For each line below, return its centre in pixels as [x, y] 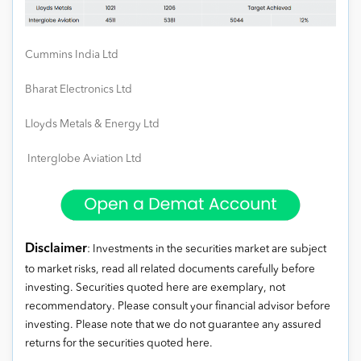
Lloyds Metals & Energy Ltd [92, 125]
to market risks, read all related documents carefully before [170, 270]
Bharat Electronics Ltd [79, 90]
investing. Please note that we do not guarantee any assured [173, 326]
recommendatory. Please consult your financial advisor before [178, 307]
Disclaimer [56, 249]
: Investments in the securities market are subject [207, 250]
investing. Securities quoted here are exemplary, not [155, 288]
